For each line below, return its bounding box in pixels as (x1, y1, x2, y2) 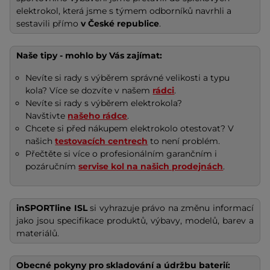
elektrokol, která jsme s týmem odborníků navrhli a (16, 5, 231, 16)
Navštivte (25, 110, 68, 121)
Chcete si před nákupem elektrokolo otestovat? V (25, 122, 234, 134)
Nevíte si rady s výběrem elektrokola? (25, 97, 183, 108)
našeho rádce (67, 110, 128, 121)
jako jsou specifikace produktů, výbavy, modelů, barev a (16, 215, 254, 226)
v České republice (81, 17, 159, 29)
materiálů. (16, 227, 59, 239)
